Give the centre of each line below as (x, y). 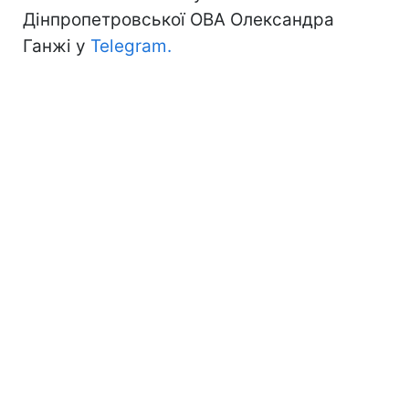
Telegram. (131, 46)
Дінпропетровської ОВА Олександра (178, 19)
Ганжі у (57, 46)
